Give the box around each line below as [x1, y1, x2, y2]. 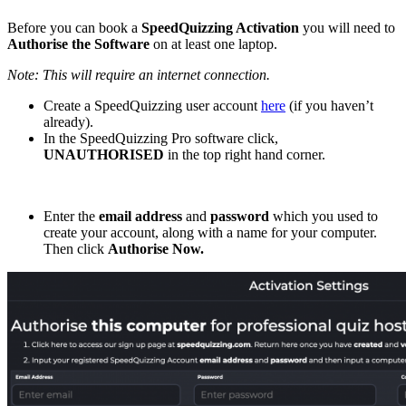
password [210, 208, 269, 224]
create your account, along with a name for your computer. [43, 224, 377, 240]
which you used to [269, 208, 378, 224]
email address [99, 208, 182, 224]
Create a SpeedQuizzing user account [43, 97, 261, 113]
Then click [43, 240, 108, 256]
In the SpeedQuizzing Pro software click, [43, 130, 278, 146]
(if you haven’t [285, 97, 373, 113]
